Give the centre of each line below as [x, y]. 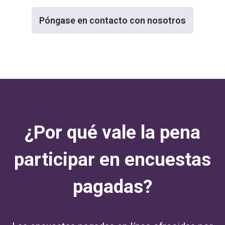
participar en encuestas [113, 159]
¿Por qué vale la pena [113, 132]
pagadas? [113, 186]
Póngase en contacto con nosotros [113, 20]
